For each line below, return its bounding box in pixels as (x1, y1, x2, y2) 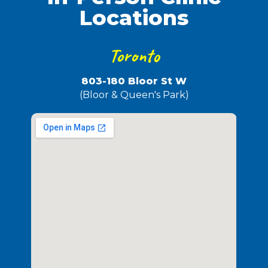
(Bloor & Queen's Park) (79, 89, 189, 101)
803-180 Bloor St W (81, 75, 187, 87)
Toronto (109, 43, 159, 68)
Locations (80, 5, 188, 31)
